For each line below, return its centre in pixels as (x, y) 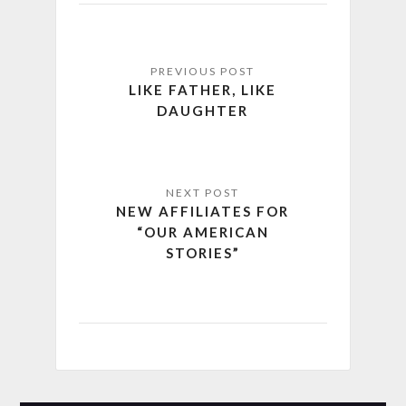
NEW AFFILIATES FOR (203, 212)
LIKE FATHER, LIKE (203, 90)
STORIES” (203, 253)
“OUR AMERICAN (203, 232)
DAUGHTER (203, 111)
